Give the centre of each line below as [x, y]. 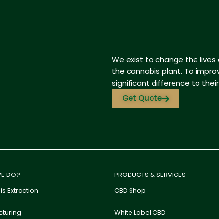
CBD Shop [130, 190]
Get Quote [142, 98]
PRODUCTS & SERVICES [150, 175]
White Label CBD [140, 212]
